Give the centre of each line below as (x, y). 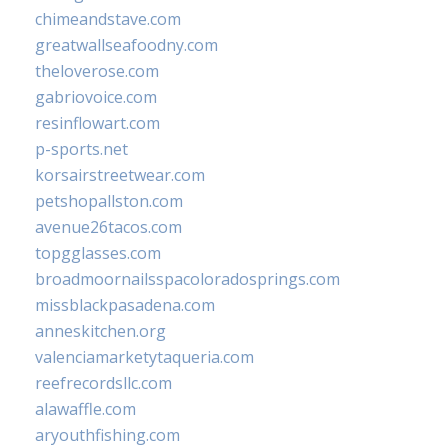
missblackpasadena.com (125, 304)
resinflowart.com (97, 122)
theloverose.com (97, 70)
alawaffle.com (85, 408)
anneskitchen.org (100, 330)
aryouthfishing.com (107, 434)
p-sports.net (81, 148)
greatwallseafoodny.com (126, 44)
